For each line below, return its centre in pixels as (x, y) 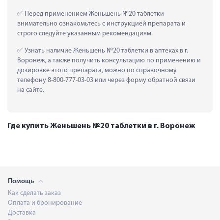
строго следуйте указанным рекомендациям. (85, 33)
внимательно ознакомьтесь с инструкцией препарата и (101, 24)
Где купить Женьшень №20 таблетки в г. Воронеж (101, 126)
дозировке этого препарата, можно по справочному (97, 70)
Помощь (22, 181)
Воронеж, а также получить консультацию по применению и (109, 60)
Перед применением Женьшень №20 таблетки (94, 14)
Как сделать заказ (34, 193)
